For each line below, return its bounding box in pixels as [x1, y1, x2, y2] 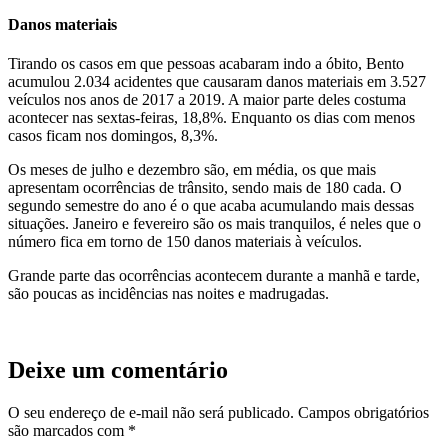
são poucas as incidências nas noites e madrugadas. [8, 285, 329, 303]
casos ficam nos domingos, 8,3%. [8, 127, 218, 145]
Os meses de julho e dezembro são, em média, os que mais [8, 161, 376, 179]
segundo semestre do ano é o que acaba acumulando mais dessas [8, 197, 414, 215]
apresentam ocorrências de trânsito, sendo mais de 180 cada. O [8, 179, 402, 197]
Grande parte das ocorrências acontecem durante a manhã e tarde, [8, 267, 420, 285]
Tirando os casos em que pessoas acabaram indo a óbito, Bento [8, 55, 404, 73]
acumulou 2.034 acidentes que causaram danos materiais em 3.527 [8, 73, 426, 91]
